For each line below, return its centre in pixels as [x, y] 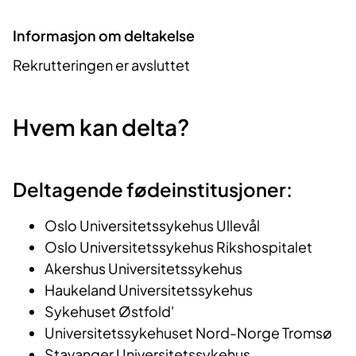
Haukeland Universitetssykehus [149, 290]
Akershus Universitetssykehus [143, 269]
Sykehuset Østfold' [109, 311]
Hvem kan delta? [101, 127]
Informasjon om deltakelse [104, 35]
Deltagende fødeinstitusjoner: [154, 190]
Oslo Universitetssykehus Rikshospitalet [178, 247]
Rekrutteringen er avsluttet [101, 65]
